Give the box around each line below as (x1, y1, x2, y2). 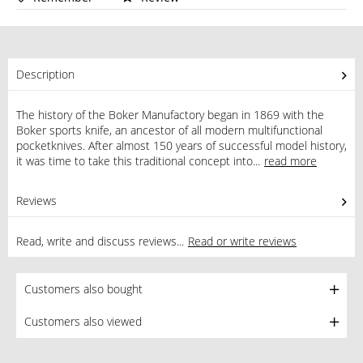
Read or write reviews (188, 233, 297, 249)
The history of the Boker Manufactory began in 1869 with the (16, 107, 324, 122)
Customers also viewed (24, 314, 142, 329)
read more (264, 153, 317, 169)
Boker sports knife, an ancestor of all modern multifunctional (16, 122, 322, 138)
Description (16, 66, 75, 82)
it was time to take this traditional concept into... (16, 153, 260, 169)
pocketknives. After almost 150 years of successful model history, (16, 138, 347, 153)
